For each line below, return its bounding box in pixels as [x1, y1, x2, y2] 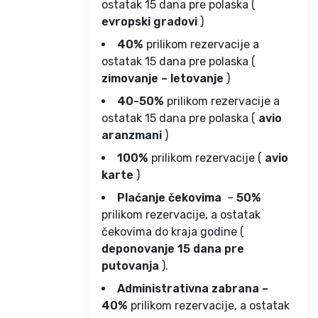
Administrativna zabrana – [117, 281, 268, 295]
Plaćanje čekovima [117, 190, 221, 204]
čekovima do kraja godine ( [102, 224, 244, 238]
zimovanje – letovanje [102, 71, 224, 85]
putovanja [102, 258, 159, 273]
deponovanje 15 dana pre [102, 241, 244, 256]
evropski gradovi [102, 14, 197, 28]
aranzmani [102, 128, 162, 142]
